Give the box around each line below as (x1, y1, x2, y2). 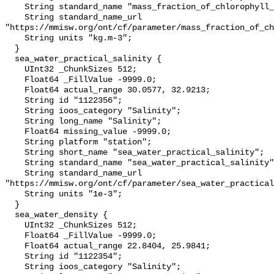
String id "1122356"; (5, 96, 24, 106)
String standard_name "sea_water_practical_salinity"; (5, 158, 24, 168)
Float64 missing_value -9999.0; (5, 127, 24, 137)
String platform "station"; (5, 138, 24, 147)
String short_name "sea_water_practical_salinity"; (5, 148, 24, 158)
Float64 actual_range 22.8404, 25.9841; (5, 242, 24, 251)
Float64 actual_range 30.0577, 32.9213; (5, 86, 24, 95)
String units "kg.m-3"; (5, 34, 24, 43)
